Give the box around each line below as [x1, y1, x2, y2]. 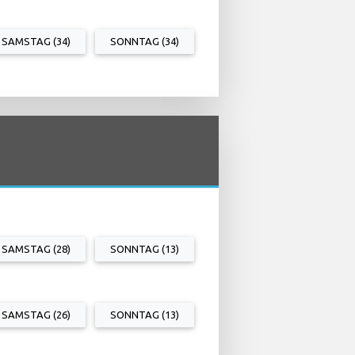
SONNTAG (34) [110, 35, 179, 47]
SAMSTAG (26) [2, 308, 71, 320]
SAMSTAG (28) [2, 242, 71, 254]
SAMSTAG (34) [2, 35, 71, 47]
